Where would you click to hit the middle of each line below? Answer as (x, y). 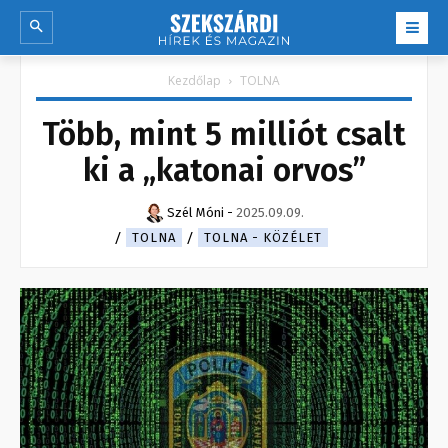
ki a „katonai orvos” (224, 170)
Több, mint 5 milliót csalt (224, 134)
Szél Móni (195, 213)
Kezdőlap (194, 81)
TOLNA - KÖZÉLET (263, 238)
